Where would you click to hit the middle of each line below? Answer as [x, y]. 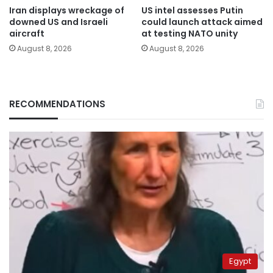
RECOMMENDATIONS [57, 104]
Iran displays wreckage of [67, 11]
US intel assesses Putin [192, 11]
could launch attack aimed [202, 22]
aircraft [27, 34]
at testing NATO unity [190, 34]
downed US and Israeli [58, 22]
